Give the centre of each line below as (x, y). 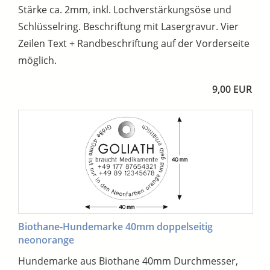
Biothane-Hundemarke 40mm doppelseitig (115, 226)
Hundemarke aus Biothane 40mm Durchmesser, (128, 261)
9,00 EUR (232, 89)
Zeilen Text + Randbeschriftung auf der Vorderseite (134, 44)
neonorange (46, 240)
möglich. (37, 61)
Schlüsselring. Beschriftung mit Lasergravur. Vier (128, 27)
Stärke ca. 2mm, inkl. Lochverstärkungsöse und (125, 10)
